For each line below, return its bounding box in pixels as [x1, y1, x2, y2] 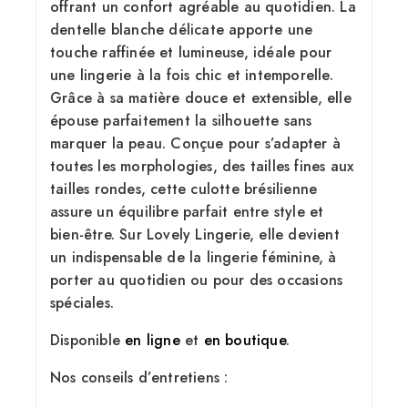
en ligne [125, 329, 180, 351]
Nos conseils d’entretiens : [50, 366, 229, 388]
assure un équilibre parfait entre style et [50, 200, 324, 222]
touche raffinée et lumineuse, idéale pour [50, 41, 332, 63]
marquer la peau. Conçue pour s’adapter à [50, 132, 342, 154]
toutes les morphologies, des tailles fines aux [50, 155, 354, 177]
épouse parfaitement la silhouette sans [50, 109, 312, 131]
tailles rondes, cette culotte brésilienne [50, 178, 318, 199]
